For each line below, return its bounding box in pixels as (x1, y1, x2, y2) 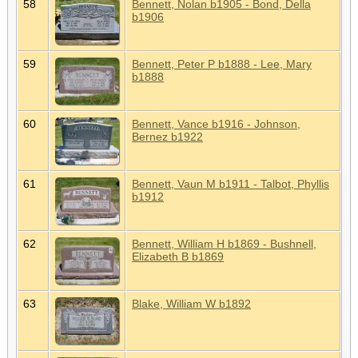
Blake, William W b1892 (132, 296, 251, 310)
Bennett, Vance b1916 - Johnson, (132, 117, 300, 130)
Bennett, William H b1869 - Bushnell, (132, 237, 316, 250)
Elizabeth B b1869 (132, 249, 224, 263)
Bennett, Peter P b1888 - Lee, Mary (132, 57, 312, 70)
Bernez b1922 (132, 129, 203, 143)
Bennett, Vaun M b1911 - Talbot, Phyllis (132, 177, 329, 190)
